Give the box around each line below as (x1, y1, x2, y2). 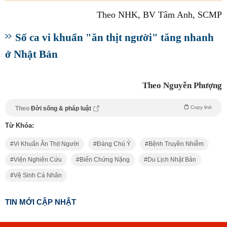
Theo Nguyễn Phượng (142, 81, 222, 91)
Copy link (191, 104, 212, 110)
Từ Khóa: (5, 122, 34, 130)
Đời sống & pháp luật (31, 105, 93, 112)
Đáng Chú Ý (97, 140, 131, 148)
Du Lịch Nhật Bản (147, 156, 196, 164)
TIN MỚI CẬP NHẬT (5, 198, 76, 207)
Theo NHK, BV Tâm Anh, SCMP (97, 10, 222, 20)
